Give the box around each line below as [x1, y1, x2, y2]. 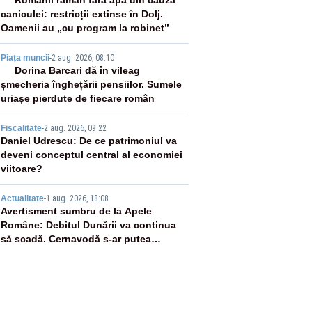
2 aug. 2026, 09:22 [43, 123, 107, 133]
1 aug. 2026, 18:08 [45, 194, 109, 203]
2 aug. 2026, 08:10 [51, 53, 114, 63]
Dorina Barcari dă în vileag [14, 65, 140, 76]
